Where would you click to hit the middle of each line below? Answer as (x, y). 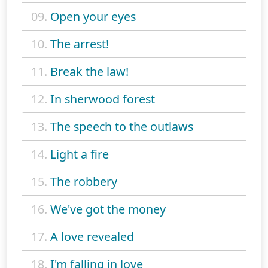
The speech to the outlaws (122, 126)
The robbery (84, 181)
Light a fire (80, 154)
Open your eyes (93, 16)
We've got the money (108, 209)
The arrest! (80, 44)
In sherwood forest (103, 99)
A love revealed (92, 236)
